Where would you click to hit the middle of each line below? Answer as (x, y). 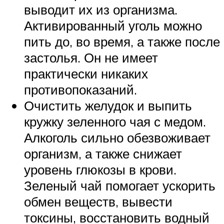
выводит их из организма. (101, 10)
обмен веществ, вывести (98, 202)
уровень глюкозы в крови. (100, 170)
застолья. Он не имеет (91, 58)
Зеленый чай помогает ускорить (120, 186)
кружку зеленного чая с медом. (115, 122)
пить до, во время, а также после (122, 42)
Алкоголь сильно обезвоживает (117, 138)
